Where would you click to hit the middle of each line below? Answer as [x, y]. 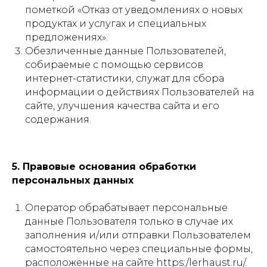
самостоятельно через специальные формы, [139, 249]
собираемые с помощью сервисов [114, 65]
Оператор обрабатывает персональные [126, 208]
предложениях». [66, 37]
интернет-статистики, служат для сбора [125, 78]
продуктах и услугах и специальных [116, 24]
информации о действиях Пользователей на [139, 92]
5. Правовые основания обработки [104, 167]
